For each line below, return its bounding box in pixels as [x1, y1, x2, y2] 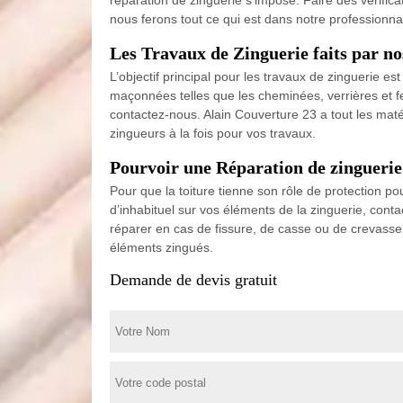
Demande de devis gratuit [110, 270, 277, 289]
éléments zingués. [110, 239, 213, 255]
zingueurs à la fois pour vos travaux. [110, 125, 316, 140]
